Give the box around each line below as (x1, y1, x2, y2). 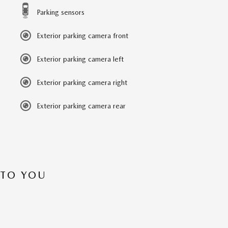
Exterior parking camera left (37, 55, 124, 63)
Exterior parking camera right (37, 78, 127, 87)
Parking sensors (37, 8, 84, 16)
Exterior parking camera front (37, 32, 128, 40)
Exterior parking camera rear (37, 102, 126, 110)
